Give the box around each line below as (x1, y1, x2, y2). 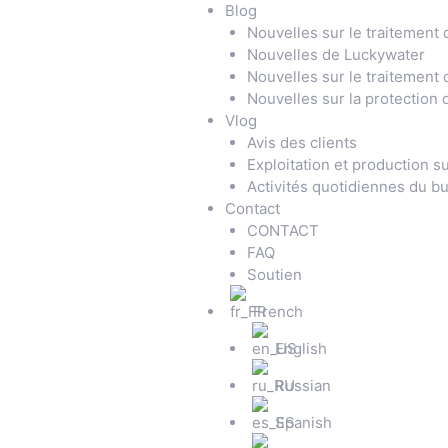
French (252, 302, 303, 321)
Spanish (275, 413, 332, 432)
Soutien (247, 265, 302, 284)
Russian (275, 376, 331, 395)
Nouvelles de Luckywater (247, 45, 425, 64)
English (275, 339, 327, 358)
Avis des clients (247, 133, 357, 152)
